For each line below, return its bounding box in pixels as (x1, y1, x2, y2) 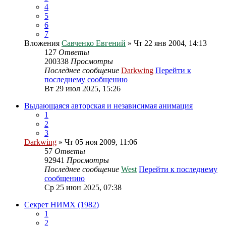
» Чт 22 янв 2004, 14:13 (126, 39, 207, 47)
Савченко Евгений (62, 39, 126, 47)
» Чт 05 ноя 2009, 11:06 (56, 138, 137, 146)
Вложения (24, 39, 60, 47)
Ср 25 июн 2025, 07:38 (44, 183, 122, 192)
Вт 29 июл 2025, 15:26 (44, 84, 121, 93)
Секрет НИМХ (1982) (24, 200, 99, 209)
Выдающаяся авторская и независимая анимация (24, 101, 193, 110)
